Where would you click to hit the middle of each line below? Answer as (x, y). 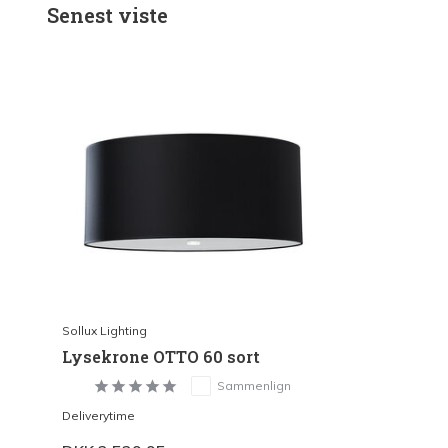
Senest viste (107, 15)
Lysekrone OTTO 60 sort (161, 356)
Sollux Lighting (104, 330)
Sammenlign (253, 385)
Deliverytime (98, 415)
